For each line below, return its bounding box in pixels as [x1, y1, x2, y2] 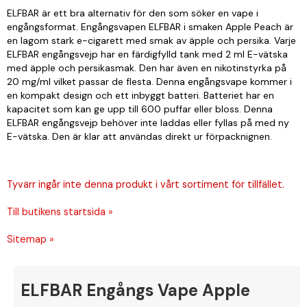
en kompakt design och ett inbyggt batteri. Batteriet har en [7, 89, 274, 101]
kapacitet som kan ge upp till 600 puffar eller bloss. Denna [7, 103, 273, 115]
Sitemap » [7, 233, 54, 245]
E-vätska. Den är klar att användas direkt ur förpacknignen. [7, 130, 275, 143]
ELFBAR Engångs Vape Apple [21, 279, 250, 301]
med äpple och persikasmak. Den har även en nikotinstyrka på [7, 62, 286, 74]
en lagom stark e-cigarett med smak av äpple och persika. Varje [7, 34, 296, 47]
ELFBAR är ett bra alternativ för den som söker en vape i [7, 7, 258, 19]
